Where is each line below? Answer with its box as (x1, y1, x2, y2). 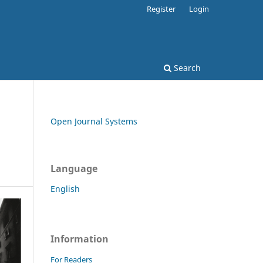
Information (50, 232, 109, 245)
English (50, 183, 80, 194)
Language (50, 161, 97, 175)
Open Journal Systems (50, 115, 137, 127)
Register (147, 3, 176, 14)
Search (171, 62, 201, 73)
